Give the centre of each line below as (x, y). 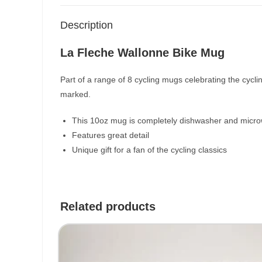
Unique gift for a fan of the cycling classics (149, 150)
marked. (75, 94)
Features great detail (111, 135)
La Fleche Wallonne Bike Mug (142, 53)
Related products (108, 206)
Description (87, 25)
